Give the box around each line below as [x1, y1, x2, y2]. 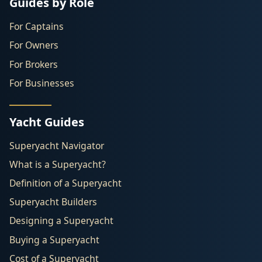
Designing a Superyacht [9, 214, 113, 227]
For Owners [9, 39, 58, 52]
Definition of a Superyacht [9, 177, 122, 190]
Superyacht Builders [9, 195, 97, 209]
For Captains [9, 20, 64, 33]
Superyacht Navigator [9, 139, 104, 152]
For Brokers [9, 57, 58, 71]
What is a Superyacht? [9, 157, 106, 171]
